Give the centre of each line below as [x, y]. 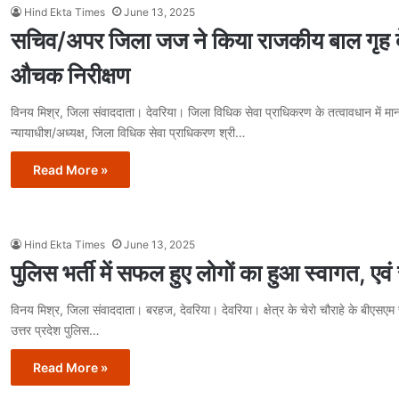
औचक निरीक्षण [70, 76]
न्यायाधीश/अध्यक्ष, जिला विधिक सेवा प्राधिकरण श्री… [128, 133]
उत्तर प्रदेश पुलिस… [55, 330]
